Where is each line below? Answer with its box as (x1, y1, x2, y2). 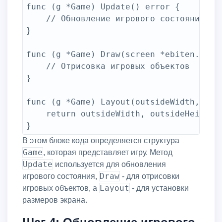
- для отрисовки (120, 172, 179, 180)
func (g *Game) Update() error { (26, 2, 180, 11)
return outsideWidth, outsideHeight (26, 109, 46, 118)
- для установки (130, 184, 189, 192)
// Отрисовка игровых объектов (26, 61, 46, 71)
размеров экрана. (22, 196, 87, 204)
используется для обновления (53, 160, 166, 168)
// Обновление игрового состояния (26, 14, 46, 23)
